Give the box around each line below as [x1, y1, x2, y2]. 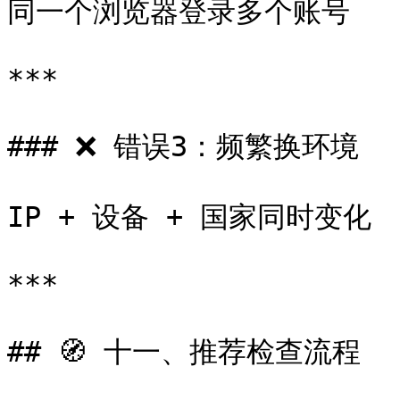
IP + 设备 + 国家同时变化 [7, 201, 371, 233]
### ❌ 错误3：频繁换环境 [7, 130, 359, 162]
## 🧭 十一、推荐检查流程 [7, 336, 361, 368]
